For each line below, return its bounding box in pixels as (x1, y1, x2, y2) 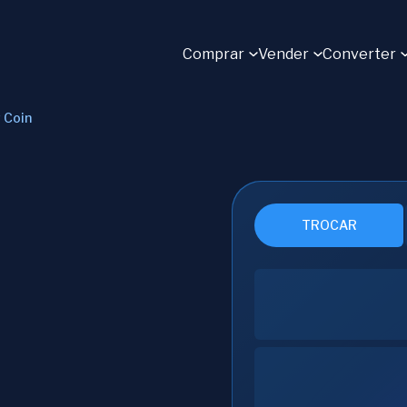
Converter (323, 45, 396, 63)
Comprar (183, 45, 244, 63)
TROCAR (301, 217, 357, 233)
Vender (258, 45, 309, 63)
